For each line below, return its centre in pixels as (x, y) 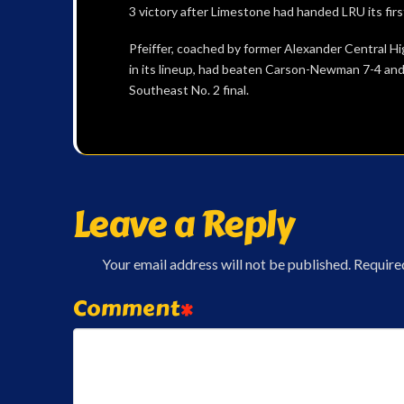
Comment (128, 308)
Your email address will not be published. (226, 263)
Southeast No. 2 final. (188, 90)
